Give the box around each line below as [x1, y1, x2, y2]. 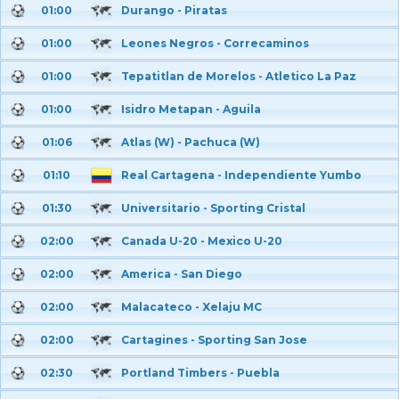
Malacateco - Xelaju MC [121, 300, 262, 313]
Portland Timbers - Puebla [121, 366, 280, 379]
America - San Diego [121, 267, 242, 281]
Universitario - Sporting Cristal [121, 201, 305, 215]
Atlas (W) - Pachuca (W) [121, 135, 260, 149]
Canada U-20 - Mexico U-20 [121, 234, 282, 248]
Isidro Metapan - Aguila [121, 102, 261, 116]
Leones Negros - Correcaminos [121, 37, 309, 50]
